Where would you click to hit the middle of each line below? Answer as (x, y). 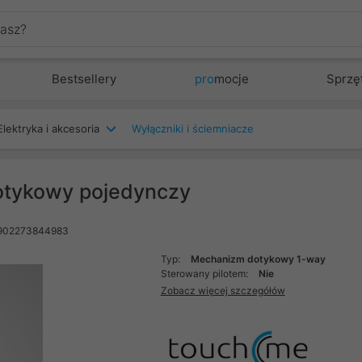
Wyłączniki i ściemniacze (193, 128)
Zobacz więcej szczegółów (223, 290)
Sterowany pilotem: (205, 274)
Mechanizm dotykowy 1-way (258, 259)
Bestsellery (84, 79)
